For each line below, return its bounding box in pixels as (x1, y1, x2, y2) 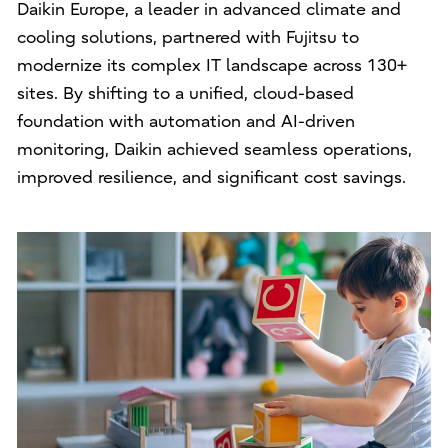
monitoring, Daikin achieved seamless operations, (16, 139, 412, 159)
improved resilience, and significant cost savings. (16, 167, 406, 187)
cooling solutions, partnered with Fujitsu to (16, 27, 359, 47)
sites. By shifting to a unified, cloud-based (16, 83, 354, 103)
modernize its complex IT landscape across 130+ (16, 55, 407, 75)
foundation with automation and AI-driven (16, 111, 355, 131)
